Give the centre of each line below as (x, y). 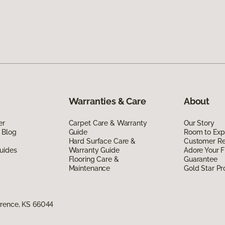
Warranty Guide (94, 150)
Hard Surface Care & (102, 141)
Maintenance (89, 168)
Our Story (199, 123)
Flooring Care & (94, 159)
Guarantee (200, 159)
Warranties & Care (107, 101)
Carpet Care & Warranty (108, 123)
